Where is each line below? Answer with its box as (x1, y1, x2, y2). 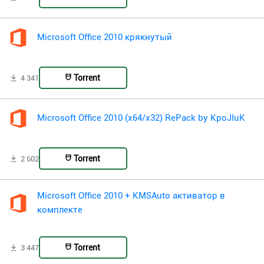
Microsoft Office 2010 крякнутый (37, 32, 172, 43)
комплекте (37, 205, 82, 216)
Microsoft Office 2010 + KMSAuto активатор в (37, 191, 225, 202)
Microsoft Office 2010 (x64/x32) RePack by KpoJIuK (37, 113, 245, 124)
